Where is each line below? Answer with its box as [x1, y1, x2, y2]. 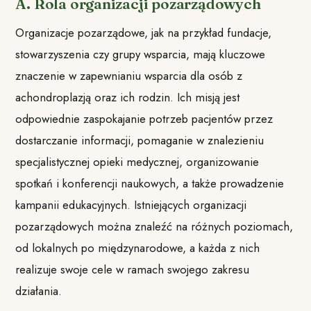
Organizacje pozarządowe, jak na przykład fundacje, [15, 24, 272, 41]
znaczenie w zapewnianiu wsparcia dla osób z [15, 67, 243, 84]
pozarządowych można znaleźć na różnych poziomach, [15, 217, 294, 235]
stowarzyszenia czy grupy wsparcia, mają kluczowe [15, 45, 266, 62]
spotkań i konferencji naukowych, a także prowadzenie [15, 174, 285, 192]
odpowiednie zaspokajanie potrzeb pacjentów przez [15, 110, 274, 127]
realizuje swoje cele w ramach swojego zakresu [15, 260, 250, 278]
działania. [15, 282, 62, 299]
